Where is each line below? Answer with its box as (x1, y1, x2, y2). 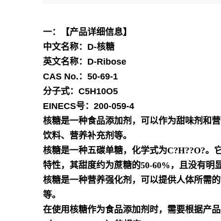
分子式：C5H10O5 (43, 86, 118, 96)
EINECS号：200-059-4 (43, 101, 134, 111)
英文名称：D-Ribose (43, 57, 126, 67)
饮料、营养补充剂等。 (43, 131, 132, 141)
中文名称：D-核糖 (43, 42, 114, 52)
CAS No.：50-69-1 (43, 72, 118, 81)
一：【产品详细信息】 (43, 27, 132, 37)
